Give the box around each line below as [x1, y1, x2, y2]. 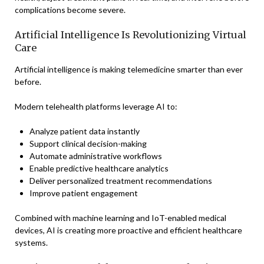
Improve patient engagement [29, 188, 138, 198]
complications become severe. [15, 5, 126, 15]
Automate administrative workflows [29, 151, 162, 161]
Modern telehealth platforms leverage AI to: [15, 101, 177, 111]
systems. [15, 237, 48, 247]
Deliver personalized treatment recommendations [29, 176, 212, 186]
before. [15, 77, 41, 87]
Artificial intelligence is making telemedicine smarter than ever [15, 64, 243, 74]
